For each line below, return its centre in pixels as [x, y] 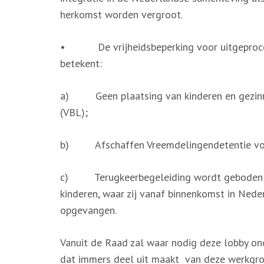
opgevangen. [88, 210]
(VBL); [74, 112]
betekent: [81, 63]
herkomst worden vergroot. [121, 14]
